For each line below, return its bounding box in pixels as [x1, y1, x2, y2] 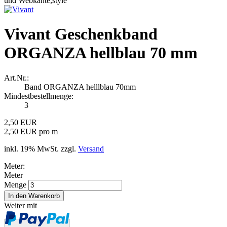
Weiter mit [4, 201, 37, 210]
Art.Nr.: [4, 73, 29, 82]
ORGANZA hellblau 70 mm [4, 44, 198, 62]
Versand [78, 144, 104, 153]
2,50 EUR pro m [4, 127, 58, 136]
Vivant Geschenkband [4, 25, 158, 44]
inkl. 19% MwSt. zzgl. [4, 144, 78, 153]
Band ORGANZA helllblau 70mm [24, 82, 136, 91]
